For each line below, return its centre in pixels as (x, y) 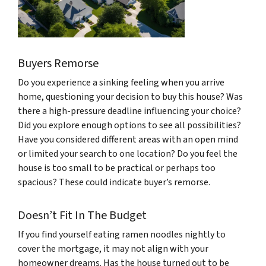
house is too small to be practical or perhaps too (117, 168)
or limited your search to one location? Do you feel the (128, 153)
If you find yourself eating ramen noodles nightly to (122, 234)
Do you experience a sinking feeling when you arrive (121, 82)
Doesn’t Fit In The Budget (82, 215)
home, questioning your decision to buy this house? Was (130, 96)
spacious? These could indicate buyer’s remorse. (114, 182)
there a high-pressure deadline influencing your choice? (129, 111)
